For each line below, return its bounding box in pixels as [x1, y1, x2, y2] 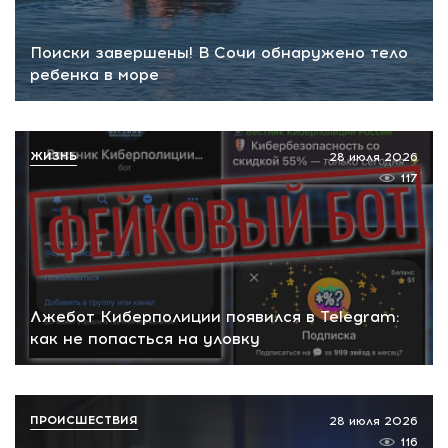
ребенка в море [30, 64, 159, 84]
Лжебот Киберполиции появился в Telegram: [30, 307, 400, 327]
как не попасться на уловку [30, 329, 260, 349]
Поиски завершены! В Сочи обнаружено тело [30, 42, 408, 62]
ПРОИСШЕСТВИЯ [30, 413, 138, 428]
